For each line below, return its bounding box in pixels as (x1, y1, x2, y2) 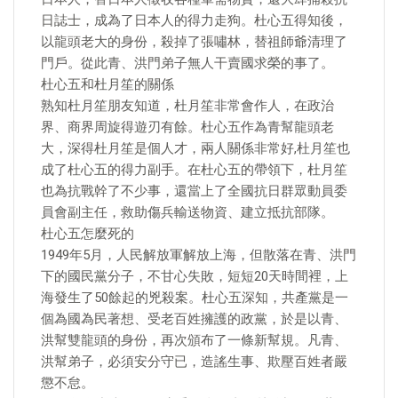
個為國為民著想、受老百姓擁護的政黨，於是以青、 (41, 311, 347, 327)
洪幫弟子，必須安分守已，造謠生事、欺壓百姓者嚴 (41, 354, 347, 370)
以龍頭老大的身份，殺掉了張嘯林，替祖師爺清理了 (41, 34, 347, 50)
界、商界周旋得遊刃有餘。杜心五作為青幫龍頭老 (41, 119, 334, 135)
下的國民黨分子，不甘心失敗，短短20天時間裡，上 (41, 268, 348, 284)
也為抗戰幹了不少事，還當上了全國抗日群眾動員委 (41, 183, 347, 199)
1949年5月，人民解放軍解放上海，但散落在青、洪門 (41, 247, 356, 263)
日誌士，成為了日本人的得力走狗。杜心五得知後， (41, 12, 347, 28)
